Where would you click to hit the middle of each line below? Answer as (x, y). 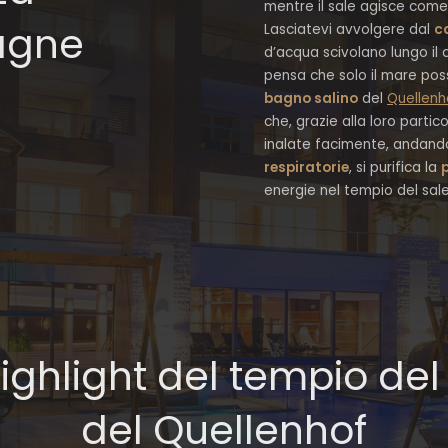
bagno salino (311, 98)
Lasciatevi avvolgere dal (349, 29)
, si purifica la (395, 167)
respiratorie (306, 167)
